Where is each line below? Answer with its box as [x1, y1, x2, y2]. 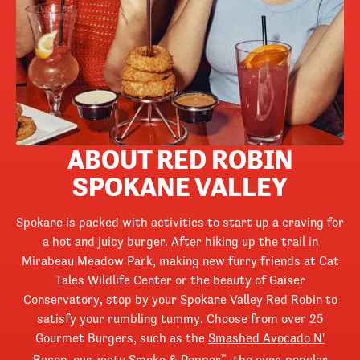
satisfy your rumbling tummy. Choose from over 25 [37, 310, 323, 327]
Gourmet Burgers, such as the [35, 329, 208, 346]
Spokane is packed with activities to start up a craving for [16, 214, 344, 231]
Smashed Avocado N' [208, 329, 325, 346]
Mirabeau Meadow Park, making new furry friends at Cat [21, 252, 339, 269]
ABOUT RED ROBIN [67, 141, 293, 176]
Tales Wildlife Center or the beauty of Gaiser [55, 272, 305, 288]
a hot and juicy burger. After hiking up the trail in [42, 233, 318, 250]
